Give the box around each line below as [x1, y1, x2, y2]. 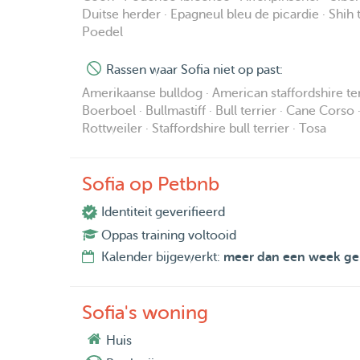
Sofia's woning [82, 302, 208, 325]
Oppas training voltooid [101, 228, 236, 243]
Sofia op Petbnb [82, 174, 219, 196]
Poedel [82, 25, 123, 40]
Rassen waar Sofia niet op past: [106, 63, 283, 78]
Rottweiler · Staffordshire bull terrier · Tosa [82, 121, 326, 137]
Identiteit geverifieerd [101, 205, 225, 220]
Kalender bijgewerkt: [101, 250, 223, 265]
